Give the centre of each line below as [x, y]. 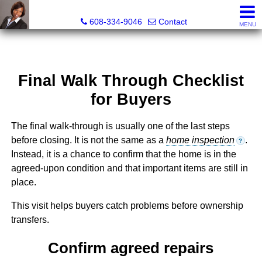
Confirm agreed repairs [131, 248]
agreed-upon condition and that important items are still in [129, 168]
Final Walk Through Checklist [131, 81]
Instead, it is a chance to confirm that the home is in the [123, 154]
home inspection [200, 140]
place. [23, 182]
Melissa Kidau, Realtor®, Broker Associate [134, 9]
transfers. [30, 220]
